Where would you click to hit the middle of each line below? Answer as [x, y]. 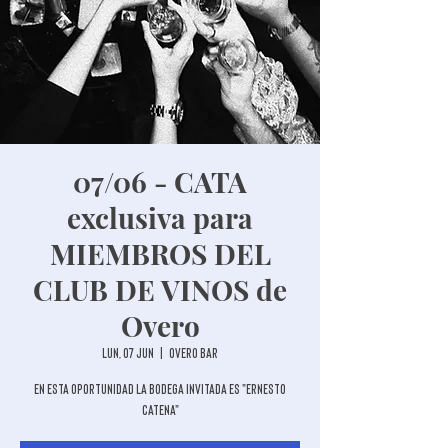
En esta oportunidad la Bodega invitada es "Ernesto [160, 389]
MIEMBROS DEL [160, 253]
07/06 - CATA [160, 181]
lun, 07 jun [128, 353]
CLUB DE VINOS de [160, 289]
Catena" [160, 410]
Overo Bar [193, 353]
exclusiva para [160, 217]
